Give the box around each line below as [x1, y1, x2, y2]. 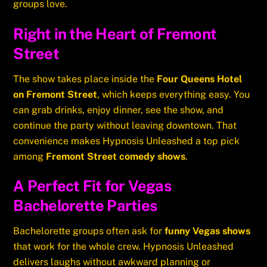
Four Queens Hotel [157, 73, 243, 85]
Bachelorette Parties [13, 197, 157, 215]
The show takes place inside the [13, 73, 157, 85]
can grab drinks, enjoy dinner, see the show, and [13, 104, 224, 116]
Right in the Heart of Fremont [13, 24, 217, 43]
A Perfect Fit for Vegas [13, 177, 171, 195]
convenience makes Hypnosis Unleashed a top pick [13, 135, 240, 147]
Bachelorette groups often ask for [13, 225, 165, 237]
